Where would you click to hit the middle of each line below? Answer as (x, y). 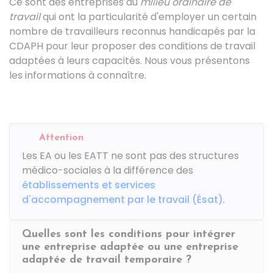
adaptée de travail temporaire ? (107, 260)
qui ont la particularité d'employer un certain (148, 17)
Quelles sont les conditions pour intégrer (129, 234)
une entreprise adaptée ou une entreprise (130, 247)
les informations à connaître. (78, 75)
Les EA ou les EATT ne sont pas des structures (130, 156)
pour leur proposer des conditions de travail (149, 46)
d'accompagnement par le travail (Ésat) (122, 200)
